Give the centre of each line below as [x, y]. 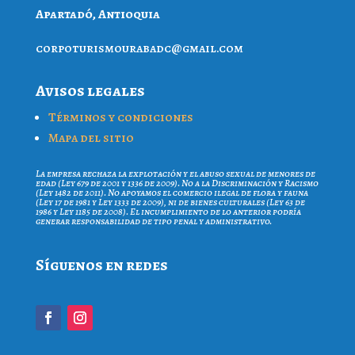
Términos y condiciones [120, 117]
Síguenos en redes [101, 265]
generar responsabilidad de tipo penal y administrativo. [153, 221]
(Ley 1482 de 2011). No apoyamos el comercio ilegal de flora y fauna [172, 192]
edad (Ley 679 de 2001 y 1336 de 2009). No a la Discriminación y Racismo [177, 183]
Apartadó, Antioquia [97, 14]
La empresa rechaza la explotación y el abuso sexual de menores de [175, 173]
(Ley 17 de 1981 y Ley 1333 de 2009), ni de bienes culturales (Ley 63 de [170, 202]
